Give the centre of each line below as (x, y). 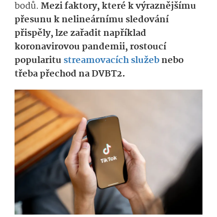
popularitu (39, 61)
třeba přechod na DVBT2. (71, 74)
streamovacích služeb (111, 61)
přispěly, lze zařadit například (80, 34)
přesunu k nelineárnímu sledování (92, 20)
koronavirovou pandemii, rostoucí (90, 47)
